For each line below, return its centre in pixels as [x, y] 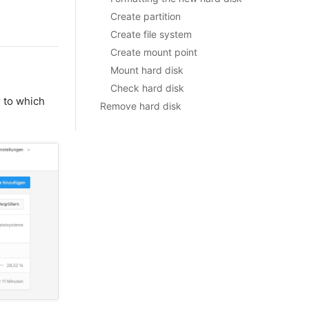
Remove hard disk [140, 106]
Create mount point [153, 52]
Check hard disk [147, 88]
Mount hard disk [147, 70]
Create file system [151, 34]
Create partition [145, 16]
